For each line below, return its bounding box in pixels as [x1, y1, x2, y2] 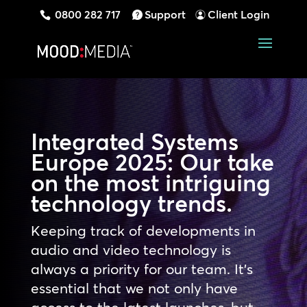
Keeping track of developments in [30, 221, 256, 239]
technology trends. [30, 189, 232, 218]
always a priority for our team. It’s [30, 260, 253, 278]
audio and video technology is [30, 241, 231, 258]
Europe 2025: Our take [30, 148, 274, 177]
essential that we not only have [30, 279, 238, 297]
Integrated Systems [30, 127, 238, 156]
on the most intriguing [30, 169, 271, 197]
